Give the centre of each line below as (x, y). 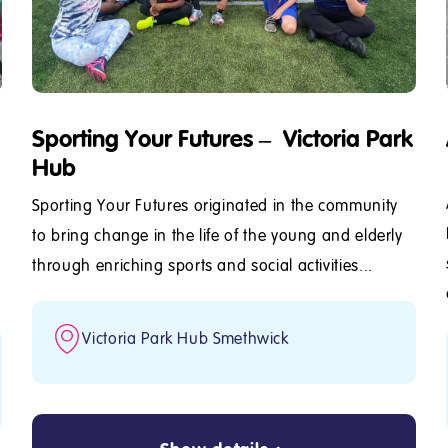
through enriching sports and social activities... (202, 265)
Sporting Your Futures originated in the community (215, 205)
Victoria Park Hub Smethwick (185, 338)
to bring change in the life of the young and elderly (217, 235)
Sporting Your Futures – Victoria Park (223, 138)
